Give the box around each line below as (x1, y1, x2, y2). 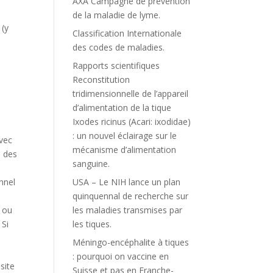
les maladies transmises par (73, 204, 183, 216)
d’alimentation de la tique (73, 102, 172, 113)
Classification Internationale (73, 27, 182, 39)
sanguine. (73, 158, 110, 169)
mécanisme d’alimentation (73, 144, 177, 155)
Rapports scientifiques (73, 60, 160, 71)
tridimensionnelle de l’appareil (73, 88, 189, 99)
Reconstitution (73, 74, 130, 85)
